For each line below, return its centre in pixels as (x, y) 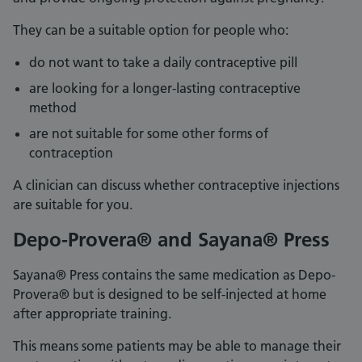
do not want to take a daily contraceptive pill (163, 63)
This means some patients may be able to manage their (177, 346)
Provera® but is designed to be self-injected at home (170, 295)
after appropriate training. (92, 314)
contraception (71, 153)
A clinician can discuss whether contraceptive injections (176, 185)
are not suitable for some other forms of (149, 134)
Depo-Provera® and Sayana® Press (171, 240)
